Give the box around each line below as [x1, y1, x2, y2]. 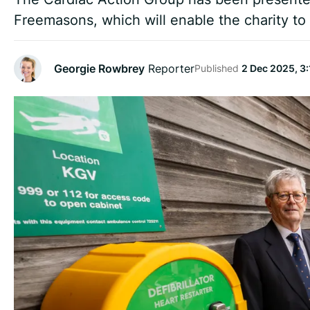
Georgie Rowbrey [54, 60, 145, 76]
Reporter [145, 60, 194, 76]
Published [194, 62, 241, 75]
